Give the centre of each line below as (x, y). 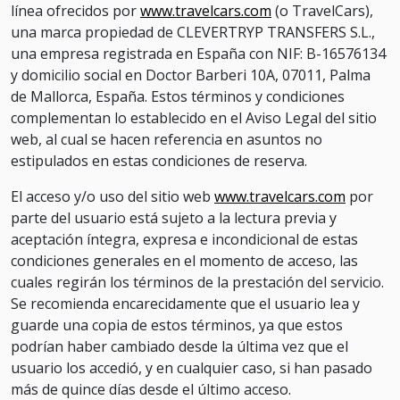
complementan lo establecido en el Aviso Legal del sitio (194, 118)
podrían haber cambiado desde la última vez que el (179, 346)
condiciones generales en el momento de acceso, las (184, 261)
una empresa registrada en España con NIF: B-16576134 (198, 54)
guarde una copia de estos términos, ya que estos (177, 325)
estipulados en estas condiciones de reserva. (159, 161)
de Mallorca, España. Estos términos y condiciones (178, 96)
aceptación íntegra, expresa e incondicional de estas (184, 239)
